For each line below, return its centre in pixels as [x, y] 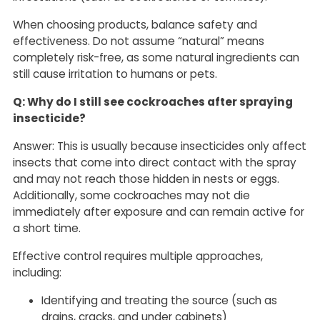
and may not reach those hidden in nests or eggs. [146, 179]
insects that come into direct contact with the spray [155, 163]
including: [37, 273]
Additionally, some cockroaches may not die [131, 196]
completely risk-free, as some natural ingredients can [156, 58]
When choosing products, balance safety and [135, 25]
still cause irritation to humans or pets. [115, 74]
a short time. [47, 229]
